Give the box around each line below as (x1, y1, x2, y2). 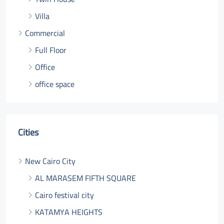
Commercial (25, 25, 65, 40)
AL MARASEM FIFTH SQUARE (35, 170, 136, 185)
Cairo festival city (35, 187, 94, 202)
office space (35, 76, 74, 91)
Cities (18, 124, 38, 140)
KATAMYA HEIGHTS (35, 204, 102, 219)
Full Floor (35, 42, 66, 57)
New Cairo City (25, 153, 75, 168)
